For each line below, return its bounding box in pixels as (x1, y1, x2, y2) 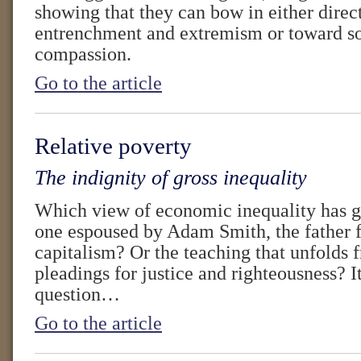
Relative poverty (35, 134, 192, 159)
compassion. (35, 44, 131, 64)
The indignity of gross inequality (35, 166, 307, 189)
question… (35, 284, 120, 305)
